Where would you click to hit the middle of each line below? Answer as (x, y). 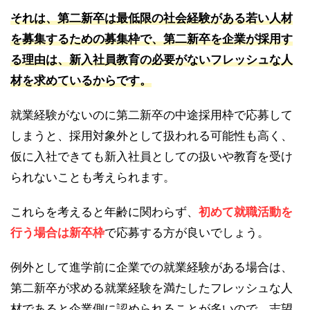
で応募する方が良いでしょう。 (187, 233)
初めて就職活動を (246, 212)
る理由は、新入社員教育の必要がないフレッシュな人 (152, 60)
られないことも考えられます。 (93, 177)
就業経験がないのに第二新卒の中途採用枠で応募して (152, 115)
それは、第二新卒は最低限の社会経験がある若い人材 (152, 18)
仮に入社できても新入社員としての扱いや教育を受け (152, 157)
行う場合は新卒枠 (57, 233)
